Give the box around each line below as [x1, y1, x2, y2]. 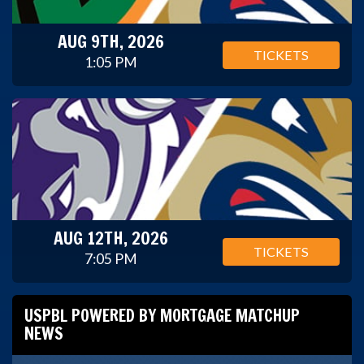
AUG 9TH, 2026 [58, 28, 165, 54]
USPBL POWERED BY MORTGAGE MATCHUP [24, 304, 300, 328]
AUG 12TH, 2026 [54, 225, 169, 251]
